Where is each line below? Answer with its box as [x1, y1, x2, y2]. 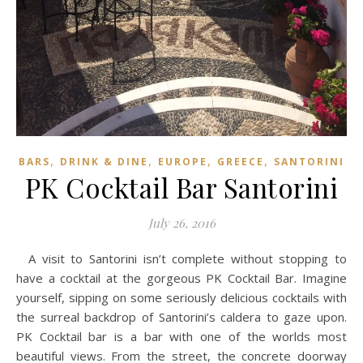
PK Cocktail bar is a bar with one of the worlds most [16, 327, 347, 344]
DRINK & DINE [60, 154, 148, 169]
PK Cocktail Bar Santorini [24, 169, 339, 205]
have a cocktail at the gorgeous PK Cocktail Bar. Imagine [16, 269, 347, 286]
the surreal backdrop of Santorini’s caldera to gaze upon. [16, 308, 347, 325]
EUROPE [158, 154, 207, 169]
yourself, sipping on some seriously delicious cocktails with [16, 288, 347, 305]
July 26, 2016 [147, 214, 216, 231]
